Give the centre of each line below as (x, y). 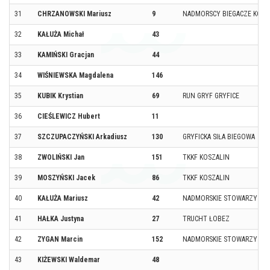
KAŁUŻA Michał (61, 34)
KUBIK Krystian (60, 96)
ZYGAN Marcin (60, 239)
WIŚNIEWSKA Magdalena (75, 75)
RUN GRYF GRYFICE (211, 96)
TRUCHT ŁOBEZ (206, 218)
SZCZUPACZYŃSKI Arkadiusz (82, 137)
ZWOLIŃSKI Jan (61, 157)
